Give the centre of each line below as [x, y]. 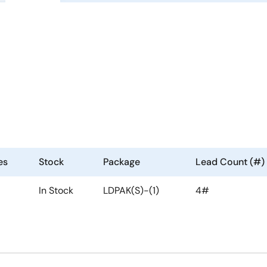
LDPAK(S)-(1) [131, 190]
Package [122, 162]
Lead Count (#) [230, 162]
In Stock [56, 190]
